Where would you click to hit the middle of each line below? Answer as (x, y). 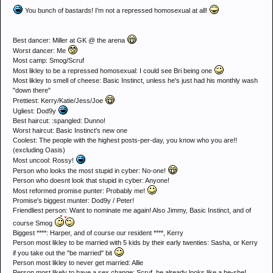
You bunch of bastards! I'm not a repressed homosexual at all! (116, 10)
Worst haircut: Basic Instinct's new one (70, 130)
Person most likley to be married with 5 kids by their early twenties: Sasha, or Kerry (135, 243)
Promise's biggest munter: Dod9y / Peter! (73, 200)
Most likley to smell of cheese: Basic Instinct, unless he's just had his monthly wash (135, 80)
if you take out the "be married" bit (63, 253)
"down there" (32, 90)
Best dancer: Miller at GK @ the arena (70, 40)
